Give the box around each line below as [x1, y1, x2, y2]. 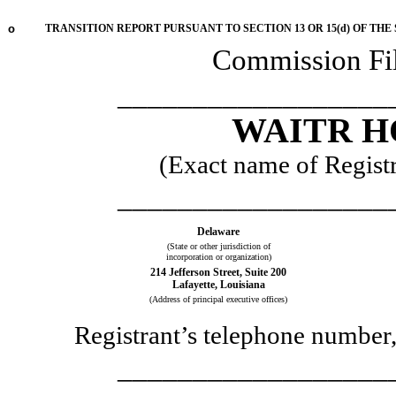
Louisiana [219, 278, 265, 292]
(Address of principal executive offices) [149, 294, 287, 305]
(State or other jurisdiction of [166, 241, 270, 252]
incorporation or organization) [165, 252, 271, 263]
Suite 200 [245, 266, 286, 279]
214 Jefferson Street [150, 266, 240, 279]
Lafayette [171, 278, 215, 292]
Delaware [197, 225, 240, 239]
